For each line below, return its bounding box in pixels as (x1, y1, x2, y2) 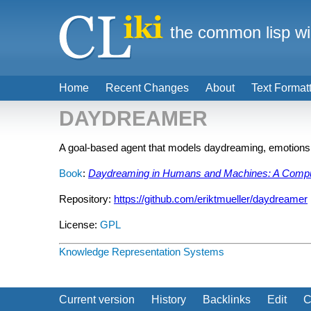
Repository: (59, 193, 114, 205)
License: (59, 219, 100, 230)
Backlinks (203, 294, 251, 305)
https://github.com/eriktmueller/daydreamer (114, 193, 308, 205)
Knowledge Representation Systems (59, 246, 224, 258)
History (151, 294, 186, 305)
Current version (59, 294, 135, 305)
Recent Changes (106, 82, 189, 94)
